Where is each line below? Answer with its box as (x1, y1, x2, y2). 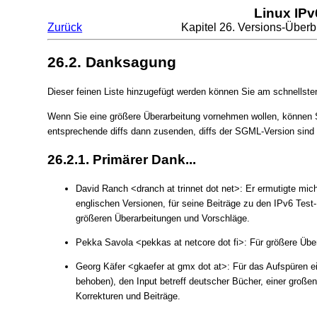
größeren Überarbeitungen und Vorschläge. (76, 212, 250, 224)
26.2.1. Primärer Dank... (47, 152, 197, 168)
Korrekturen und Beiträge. (76, 291, 181, 302)
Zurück (47, 21, 83, 33)
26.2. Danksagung (47, 53, 177, 71)
